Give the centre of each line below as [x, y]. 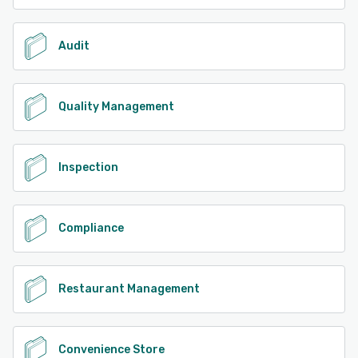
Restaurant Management [129, 289]
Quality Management [116, 107]
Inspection [88, 167]
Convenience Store [111, 350]
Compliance [91, 228]
